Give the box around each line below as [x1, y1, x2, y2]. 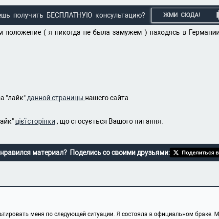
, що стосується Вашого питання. [55, 117, 163, 125]
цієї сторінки [15, 117, 55, 125]
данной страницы [25, 94, 85, 102]
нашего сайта [85, 94, 129, 102]
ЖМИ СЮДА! [163, 12, 200, 19]
